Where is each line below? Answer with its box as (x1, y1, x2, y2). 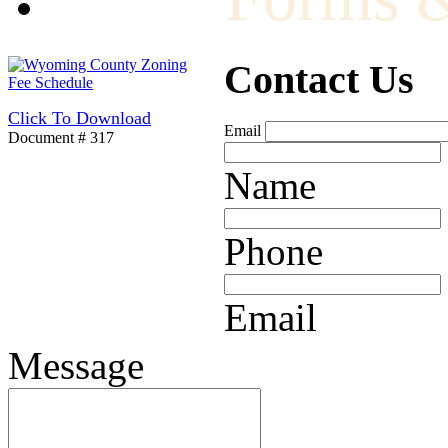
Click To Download (8, 107, 151, 128)
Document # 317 (8, 128, 114, 146)
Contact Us (224, 56, 414, 102)
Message (8, 344, 144, 388)
